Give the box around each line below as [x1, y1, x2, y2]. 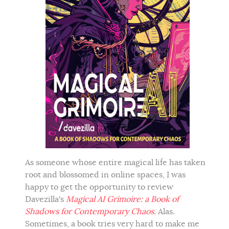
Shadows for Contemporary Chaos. [25, 206, 158, 217]
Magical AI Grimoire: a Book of [66, 194, 179, 204]
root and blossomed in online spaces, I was [25, 169, 186, 180]
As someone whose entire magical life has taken [25, 157, 205, 168]
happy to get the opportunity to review [25, 181, 173, 192]
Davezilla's [25, 194, 66, 204]
